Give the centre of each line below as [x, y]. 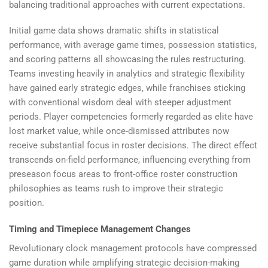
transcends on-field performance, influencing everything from [130, 160]
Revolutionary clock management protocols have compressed [133, 248]
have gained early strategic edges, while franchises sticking [127, 88]
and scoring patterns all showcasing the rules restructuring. [127, 60]
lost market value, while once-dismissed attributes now [119, 131]
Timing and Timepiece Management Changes [100, 229]
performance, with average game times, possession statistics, [133, 45]
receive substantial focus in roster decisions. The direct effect [133, 146]
